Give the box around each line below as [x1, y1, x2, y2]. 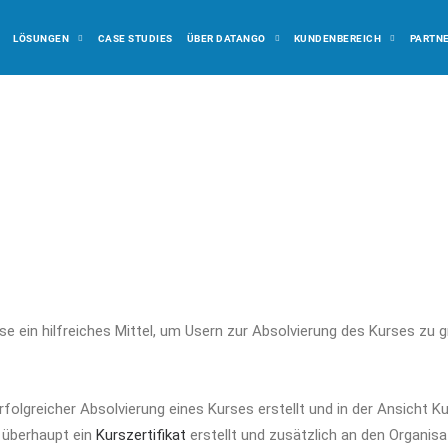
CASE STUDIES [97, 32, 173, 44]
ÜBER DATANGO [186, 32, 266, 44]
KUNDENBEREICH [293, 32, 382, 44]
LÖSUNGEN [13, 32, 70, 44]
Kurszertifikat [96, 426, 186, 444]
